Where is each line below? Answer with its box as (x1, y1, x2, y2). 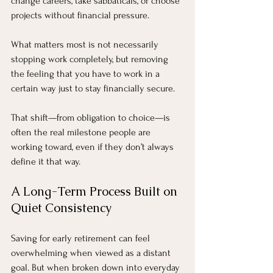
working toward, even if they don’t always (11, 141, 176, 152)
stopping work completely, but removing (11, 53, 171, 65)
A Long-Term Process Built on (11, 183, 180, 199)
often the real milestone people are (11, 126, 153, 138)
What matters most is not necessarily (11, 38, 161, 50)
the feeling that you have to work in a (11, 68, 162, 79)
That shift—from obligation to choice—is (11, 112, 172, 123)
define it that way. (11, 155, 80, 167)
